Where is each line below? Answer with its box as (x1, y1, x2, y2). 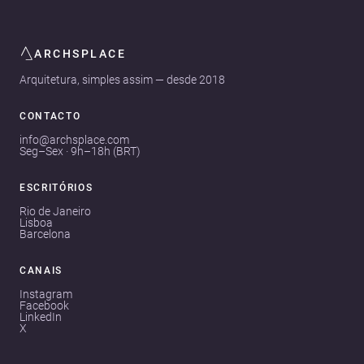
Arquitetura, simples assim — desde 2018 (19, 72, 225, 86)
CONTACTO (19, 110, 81, 122)
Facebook (19, 298, 69, 312)
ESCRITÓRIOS (19, 181, 93, 193)
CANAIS (19, 264, 63, 276)
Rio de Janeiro (19, 204, 91, 218)
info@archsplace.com (19, 132, 129, 146)
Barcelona (19, 227, 71, 240)
